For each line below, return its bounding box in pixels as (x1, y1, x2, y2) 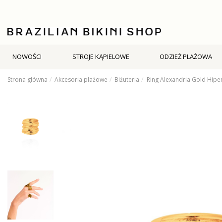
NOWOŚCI (12, 52, 42, 61)
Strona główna (7, 75, 48, 84)
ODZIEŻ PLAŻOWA (160, 52, 212, 61)
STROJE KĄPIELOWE (72, 52, 129, 61)
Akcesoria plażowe (55, 75, 108, 84)
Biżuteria (114, 75, 140, 84)
